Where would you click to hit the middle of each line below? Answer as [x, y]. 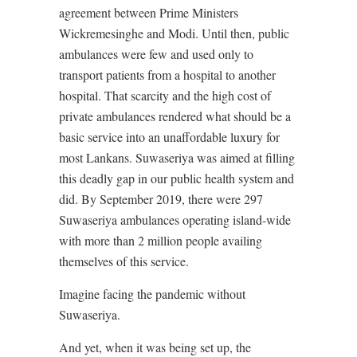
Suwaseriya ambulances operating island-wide [175, 220]
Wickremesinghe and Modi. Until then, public [174, 33]
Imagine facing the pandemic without [152, 294]
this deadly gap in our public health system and [177, 178]
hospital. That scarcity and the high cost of [165, 96]
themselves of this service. [124, 261]
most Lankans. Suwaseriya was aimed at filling [177, 158]
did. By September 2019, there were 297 [161, 199]
